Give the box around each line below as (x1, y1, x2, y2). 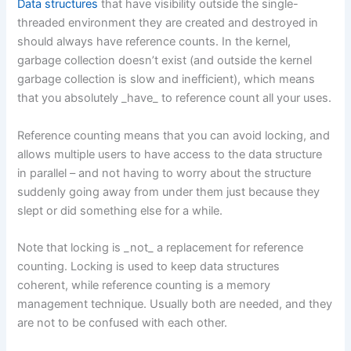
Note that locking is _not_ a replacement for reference (17, 241, 304, 255)
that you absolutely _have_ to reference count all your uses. (17, 91, 332, 106)
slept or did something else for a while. (17, 203, 223, 218)
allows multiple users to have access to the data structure (17, 147, 323, 161)
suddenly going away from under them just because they (17, 184, 320, 199)
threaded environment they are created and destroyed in (17, 16, 319, 31)
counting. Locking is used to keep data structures (17, 259, 280, 274)
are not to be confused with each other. (17, 316, 228, 331)
